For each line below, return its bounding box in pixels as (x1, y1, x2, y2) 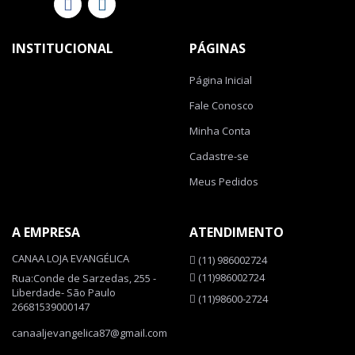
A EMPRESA (12, 223, 80, 242)
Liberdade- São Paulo (12, 285, 116, 300)
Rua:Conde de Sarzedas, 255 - (12, 271, 156, 286)
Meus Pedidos (189, 174, 258, 189)
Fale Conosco (189, 98, 254, 113)
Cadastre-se (189, 149, 249, 164)
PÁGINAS (189, 40, 246, 58)
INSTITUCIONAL (12, 40, 113, 58)
